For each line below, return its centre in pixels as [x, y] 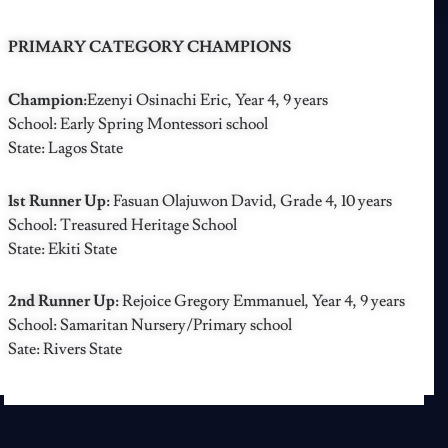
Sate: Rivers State [64, 349]
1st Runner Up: [60, 200]
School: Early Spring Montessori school [137, 124]
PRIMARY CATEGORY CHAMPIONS [149, 47]
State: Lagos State [65, 148]
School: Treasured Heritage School [122, 224]
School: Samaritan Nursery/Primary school [149, 325]
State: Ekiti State [62, 248]
